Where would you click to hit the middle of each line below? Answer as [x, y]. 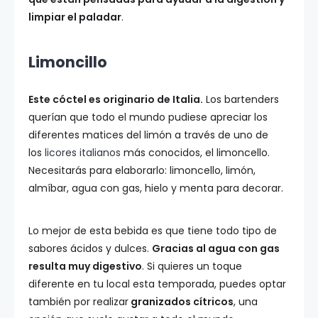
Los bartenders [241, 100]
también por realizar [78, 302]
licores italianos [83, 153]
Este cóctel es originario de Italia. [116, 100]
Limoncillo [68, 62]
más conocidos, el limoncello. [195, 153]
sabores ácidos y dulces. [90, 249]
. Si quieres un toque [192, 267]
